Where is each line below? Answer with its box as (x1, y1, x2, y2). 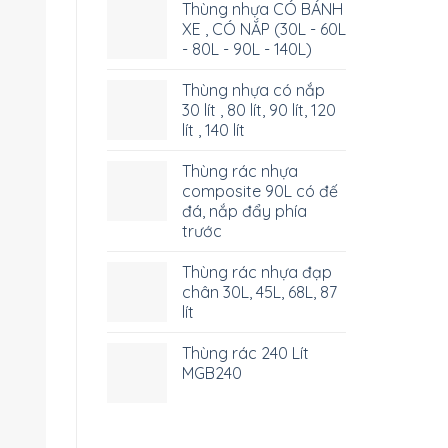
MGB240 (182, 362, 242, 383)
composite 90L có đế (182, 180, 338, 201)
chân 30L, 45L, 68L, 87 (182, 281, 337, 302)
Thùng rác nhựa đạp (182, 261, 332, 282)
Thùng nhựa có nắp (182, 79, 325, 100)
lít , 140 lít (182, 119, 245, 140)
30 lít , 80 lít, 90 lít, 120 (182, 99, 336, 120)
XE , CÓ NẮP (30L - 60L (182, 18, 346, 39)
